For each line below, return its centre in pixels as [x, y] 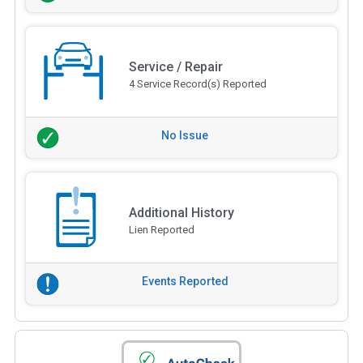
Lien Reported [161, 230]
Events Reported [185, 282]
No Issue [185, 135]
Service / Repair [175, 66]
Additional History [181, 213]
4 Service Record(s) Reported [197, 83]
